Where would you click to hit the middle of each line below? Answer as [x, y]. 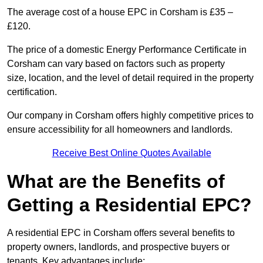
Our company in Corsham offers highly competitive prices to [130, 116]
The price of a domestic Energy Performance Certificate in [127, 50]
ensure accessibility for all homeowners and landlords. [120, 130]
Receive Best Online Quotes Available [131, 153]
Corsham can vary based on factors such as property [116, 64]
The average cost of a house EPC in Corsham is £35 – [120, 12]
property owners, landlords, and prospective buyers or [118, 247]
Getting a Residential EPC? [129, 205]
